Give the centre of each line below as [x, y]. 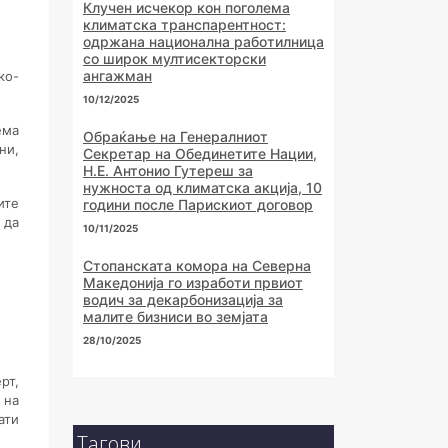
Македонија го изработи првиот [193, 282]
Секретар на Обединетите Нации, [200, 153]
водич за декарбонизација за [183, 299]
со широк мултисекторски [174, 58]
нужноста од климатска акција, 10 [202, 187]
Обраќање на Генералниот [175, 136]
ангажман [117, 75]
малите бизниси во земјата [175, 316]
